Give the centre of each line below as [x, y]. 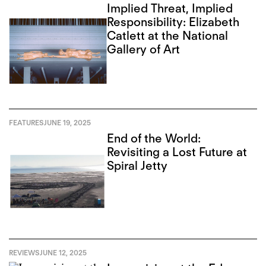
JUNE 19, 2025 [67, 123]
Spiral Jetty [137, 166]
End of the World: [154, 139]
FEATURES [26, 123]
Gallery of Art [144, 50]
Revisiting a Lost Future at [177, 152]
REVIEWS [24, 253]
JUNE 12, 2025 [63, 253]
